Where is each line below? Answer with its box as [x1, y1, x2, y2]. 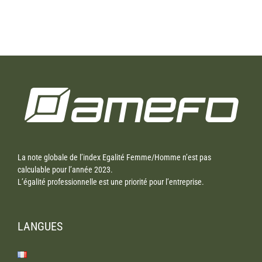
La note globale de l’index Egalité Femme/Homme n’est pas [18, 153, 211, 162]
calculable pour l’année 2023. [18, 165, 113, 174]
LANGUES [18, 219, 63, 233]
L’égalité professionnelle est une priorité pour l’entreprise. [18, 177, 204, 187]
